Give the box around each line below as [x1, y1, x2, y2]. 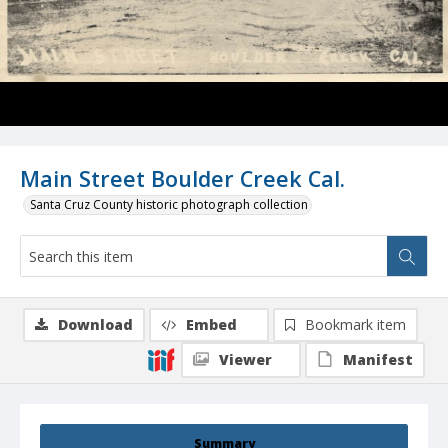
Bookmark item [305, 315, 406, 335]
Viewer [219, 350, 272, 370]
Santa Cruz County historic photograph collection [30, 196, 308, 214]
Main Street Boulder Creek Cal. [20, 164, 345, 194]
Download [58, 315, 133, 335]
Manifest [343, 350, 413, 370]
